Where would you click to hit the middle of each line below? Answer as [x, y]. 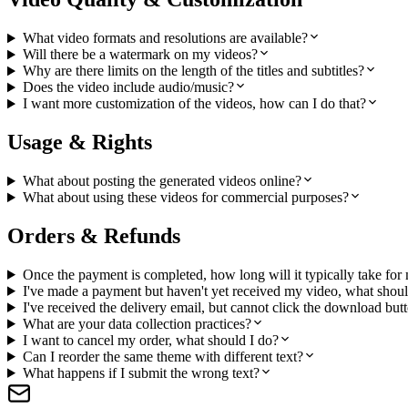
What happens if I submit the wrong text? [141, 372]
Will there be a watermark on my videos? [140, 55]
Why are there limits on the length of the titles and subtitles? [193, 71]
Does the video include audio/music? [128, 87]
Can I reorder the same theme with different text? [163, 356]
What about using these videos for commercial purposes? [185, 198]
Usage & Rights [80, 143]
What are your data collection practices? [137, 323]
